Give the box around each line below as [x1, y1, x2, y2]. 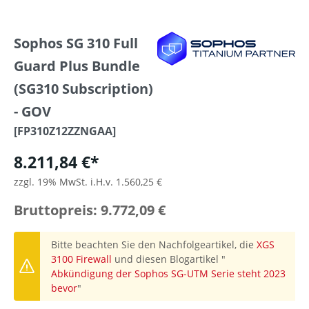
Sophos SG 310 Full [14, 33, 138, 53]
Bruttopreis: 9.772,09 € [14, 201, 166, 220]
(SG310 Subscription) [14, 79, 153, 99]
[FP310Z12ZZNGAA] [14, 123, 116, 139]
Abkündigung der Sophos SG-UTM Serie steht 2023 [51, 267, 286, 281]
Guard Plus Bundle [14, 56, 140, 76]
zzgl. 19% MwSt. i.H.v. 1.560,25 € [14, 175, 162, 189]
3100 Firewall [51, 252, 112, 266]
